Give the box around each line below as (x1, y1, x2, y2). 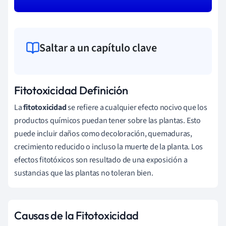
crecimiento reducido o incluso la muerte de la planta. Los (14, 141, 203, 152)
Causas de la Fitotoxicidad (14, 208, 139, 222)
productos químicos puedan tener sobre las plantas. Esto (14, 115, 201, 126)
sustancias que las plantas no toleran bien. (14, 167, 153, 179)
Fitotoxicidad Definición (14, 83, 128, 97)
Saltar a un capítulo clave (39, 39, 157, 56)
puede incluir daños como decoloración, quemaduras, (14, 128, 192, 139)
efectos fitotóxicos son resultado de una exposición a (14, 154, 188, 165)
